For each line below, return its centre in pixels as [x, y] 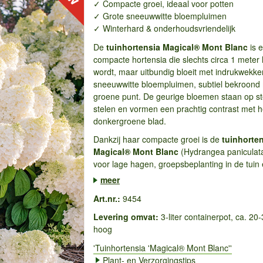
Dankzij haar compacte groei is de [157, 139]
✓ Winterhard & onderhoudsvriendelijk [164, 28]
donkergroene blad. [129, 121]
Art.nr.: [107, 198]
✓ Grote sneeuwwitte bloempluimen [160, 16]
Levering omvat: [126, 217]
